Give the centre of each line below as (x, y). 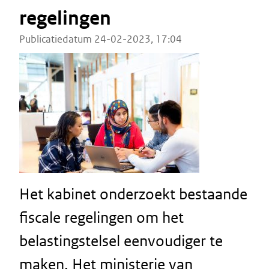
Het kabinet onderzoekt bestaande (133, 194)
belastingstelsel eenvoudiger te (121, 241)
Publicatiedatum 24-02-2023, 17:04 (101, 39)
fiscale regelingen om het (101, 217)
